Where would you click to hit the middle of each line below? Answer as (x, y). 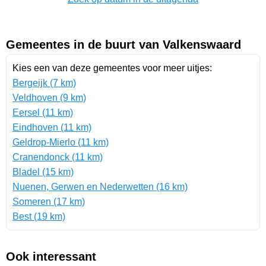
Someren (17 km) (49, 202)
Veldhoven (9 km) (49, 98)
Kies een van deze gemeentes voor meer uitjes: (112, 68)
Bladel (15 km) (43, 172)
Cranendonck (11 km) (58, 157)
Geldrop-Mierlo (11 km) (61, 142)
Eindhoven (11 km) (52, 128)
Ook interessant (51, 257)
